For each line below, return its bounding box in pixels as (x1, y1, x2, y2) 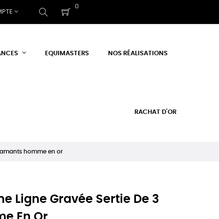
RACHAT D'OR (134, 109, 176, 115)
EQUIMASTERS (44, 50, 89, 57)
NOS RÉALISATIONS (108, 50, 168, 57)
